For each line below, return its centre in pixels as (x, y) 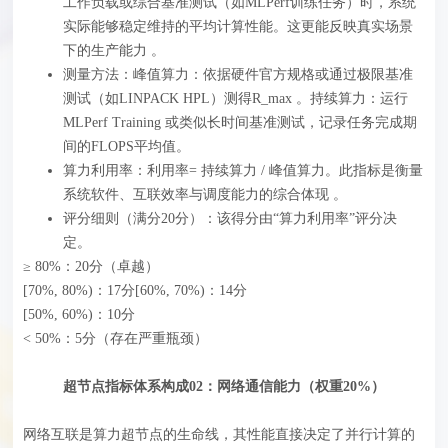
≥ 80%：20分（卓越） (91, 267)
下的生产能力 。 (114, 51)
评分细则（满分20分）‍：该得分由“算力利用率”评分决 (230, 219)
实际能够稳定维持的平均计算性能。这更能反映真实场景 (238, 27)
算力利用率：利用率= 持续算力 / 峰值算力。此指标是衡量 (243, 171)
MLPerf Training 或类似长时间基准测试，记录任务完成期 (240, 123)
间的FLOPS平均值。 (127, 147)
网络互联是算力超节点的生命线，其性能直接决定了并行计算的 (219, 435)
